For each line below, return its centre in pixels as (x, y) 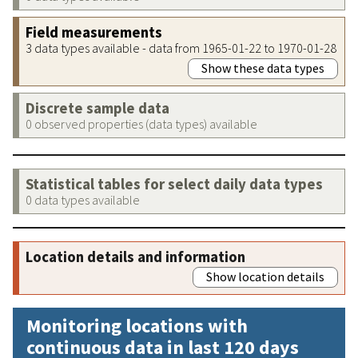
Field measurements (94, 32)
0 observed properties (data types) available (141, 123)
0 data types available (83, 199)
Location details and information (135, 257)
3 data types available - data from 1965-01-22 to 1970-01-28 (181, 48)
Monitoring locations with (137, 325)
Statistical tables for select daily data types (174, 184)
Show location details (265, 276)
